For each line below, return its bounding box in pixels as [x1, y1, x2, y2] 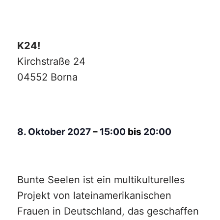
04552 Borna [17, 71, 78, 83]
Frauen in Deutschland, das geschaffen [17, 205, 199, 217]
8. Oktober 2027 [17, 126, 93, 137]
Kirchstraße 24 [17, 55, 85, 67]
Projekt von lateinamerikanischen [17, 190, 171, 201]
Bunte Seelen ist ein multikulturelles [17, 174, 185, 186]
